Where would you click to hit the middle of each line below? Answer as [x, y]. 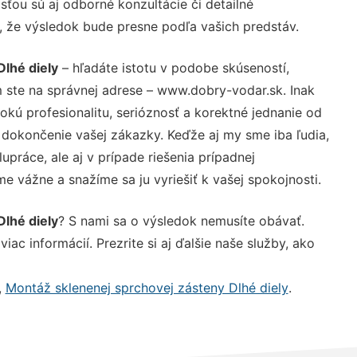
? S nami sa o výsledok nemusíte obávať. [181, 220]
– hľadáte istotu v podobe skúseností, [173, 67]
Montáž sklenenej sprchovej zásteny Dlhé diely [147, 287]
